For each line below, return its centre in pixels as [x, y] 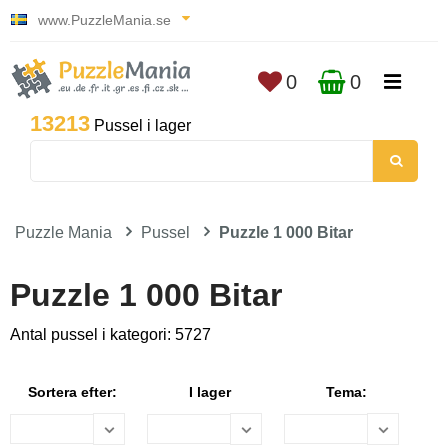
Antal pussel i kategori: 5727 [110, 334]
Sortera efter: [72, 392]
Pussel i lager [140, 125]
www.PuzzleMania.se [104, 20]
